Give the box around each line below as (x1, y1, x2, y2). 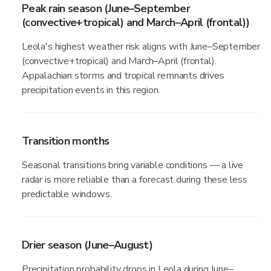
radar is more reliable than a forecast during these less (22, 173, 247, 186)
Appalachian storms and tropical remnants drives (22, 69, 224, 82)
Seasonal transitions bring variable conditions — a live (22, 158, 244, 172)
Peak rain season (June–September (22, 1, 190, 16)
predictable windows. (22, 188, 112, 201)
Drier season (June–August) (22, 238, 153, 252)
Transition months (22, 134, 109, 148)
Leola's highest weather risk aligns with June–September (22, 40, 261, 53)
